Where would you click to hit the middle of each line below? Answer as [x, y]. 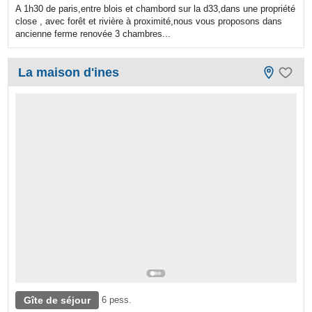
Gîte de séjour [57, 301]
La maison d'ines [69, 72]
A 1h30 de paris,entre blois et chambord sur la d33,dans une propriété [156, 8]
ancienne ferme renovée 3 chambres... [93, 33]
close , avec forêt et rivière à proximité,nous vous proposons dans [149, 21]
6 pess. [117, 300]
